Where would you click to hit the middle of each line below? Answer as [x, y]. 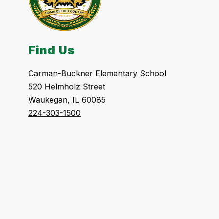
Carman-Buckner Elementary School [98, 74]
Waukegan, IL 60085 [67, 100]
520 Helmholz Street [67, 87]
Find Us [52, 50]
